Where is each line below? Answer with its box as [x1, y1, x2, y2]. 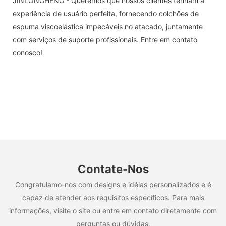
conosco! [13, 48, 42, 57]
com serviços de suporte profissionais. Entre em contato [13, 35, 197, 44]
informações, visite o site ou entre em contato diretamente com [9, 206, 217, 215]
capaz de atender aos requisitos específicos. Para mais [22, 193, 204, 202]
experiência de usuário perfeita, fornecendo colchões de [13, 9, 199, 18]
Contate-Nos [77, 162, 149, 176]
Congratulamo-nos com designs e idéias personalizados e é [15, 180, 211, 189]
